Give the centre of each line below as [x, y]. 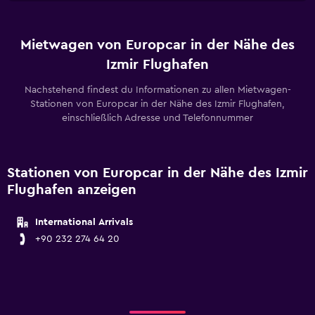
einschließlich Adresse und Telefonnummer [157, 118]
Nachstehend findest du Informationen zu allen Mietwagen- [157, 90]
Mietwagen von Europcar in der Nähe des [157, 45]
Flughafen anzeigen [72, 190]
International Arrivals [84, 222]
